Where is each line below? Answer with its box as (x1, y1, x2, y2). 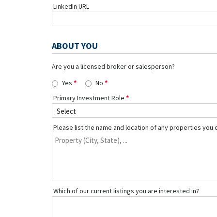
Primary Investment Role (53, 93, 124, 103)
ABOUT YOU (52, 40, 98, 52)
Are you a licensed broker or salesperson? (52, 62, 175, 71)
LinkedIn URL (53, 2, 89, 11)
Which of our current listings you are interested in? (53, 186, 199, 196)
